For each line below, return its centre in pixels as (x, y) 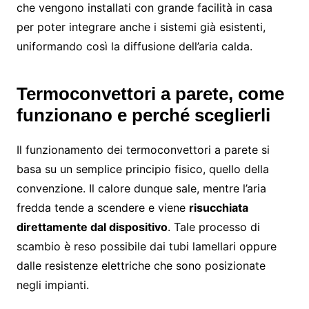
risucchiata (218, 207)
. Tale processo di (213, 227)
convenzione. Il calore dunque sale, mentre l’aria (141, 188)
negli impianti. (52, 285)
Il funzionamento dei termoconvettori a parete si (143, 149)
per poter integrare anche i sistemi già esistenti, (141, 27)
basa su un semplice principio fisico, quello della (142, 169)
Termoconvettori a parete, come (150, 93)
